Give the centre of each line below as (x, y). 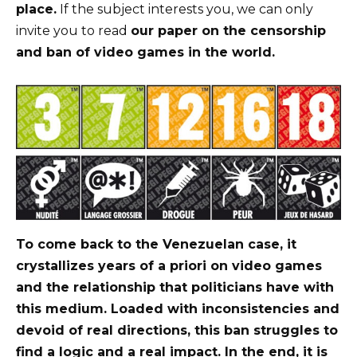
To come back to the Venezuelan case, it (156, 245)
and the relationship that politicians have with (175, 288)
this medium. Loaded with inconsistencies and (178, 309)
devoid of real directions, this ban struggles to (177, 331)
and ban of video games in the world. (145, 52)
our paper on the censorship (228, 30)
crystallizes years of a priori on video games (169, 266)
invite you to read (73, 30)
